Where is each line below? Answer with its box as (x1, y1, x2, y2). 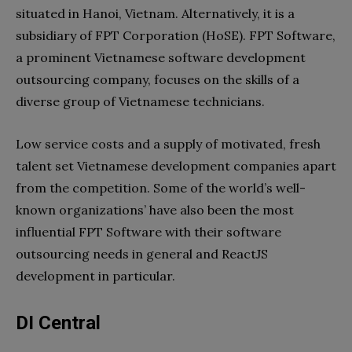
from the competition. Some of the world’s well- (16, 179, 306, 196)
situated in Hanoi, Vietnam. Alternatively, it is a (16, 5, 295, 21)
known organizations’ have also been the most (16, 201, 294, 218)
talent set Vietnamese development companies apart (16, 157, 336, 174)
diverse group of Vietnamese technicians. (16, 93, 265, 109)
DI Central (16, 311, 101, 334)
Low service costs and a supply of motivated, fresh (16, 135, 321, 152)
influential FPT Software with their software (16, 223, 281, 240)
